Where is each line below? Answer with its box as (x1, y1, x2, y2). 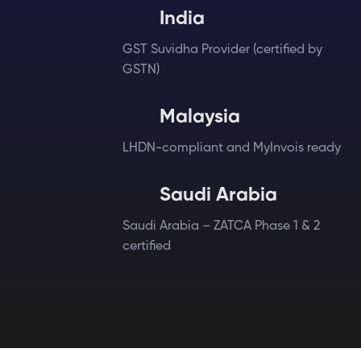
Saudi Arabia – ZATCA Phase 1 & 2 (122, 220, 320, 233)
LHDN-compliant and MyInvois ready (122, 142, 341, 155)
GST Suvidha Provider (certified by (122, 44, 322, 56)
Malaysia (160, 107, 240, 127)
